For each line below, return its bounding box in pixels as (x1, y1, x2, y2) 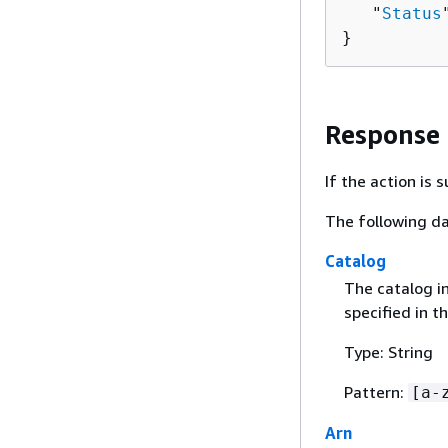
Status (382, 3, 442, 23)
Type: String (343, 342, 433, 363)
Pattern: (343, 382, 408, 403)
